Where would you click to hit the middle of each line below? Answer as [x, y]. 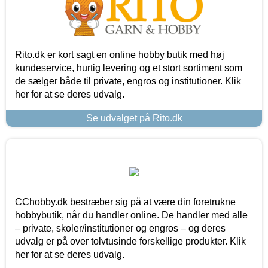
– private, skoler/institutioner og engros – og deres [120, 228]
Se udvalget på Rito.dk [134, 118]
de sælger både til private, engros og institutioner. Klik [128, 81]
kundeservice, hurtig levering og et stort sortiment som [129, 68]
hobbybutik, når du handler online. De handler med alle [131, 215]
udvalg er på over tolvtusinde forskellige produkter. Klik [130, 241]
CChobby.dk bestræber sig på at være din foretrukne [125, 202]
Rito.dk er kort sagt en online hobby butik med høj [120, 54]
